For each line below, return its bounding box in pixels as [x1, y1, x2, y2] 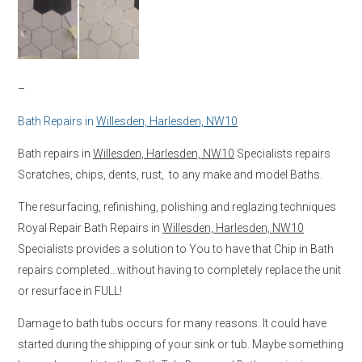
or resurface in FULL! [18, 284, 122, 297]
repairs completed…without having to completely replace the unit [18, 263, 341, 276]
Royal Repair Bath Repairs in [18, 221, 162, 234]
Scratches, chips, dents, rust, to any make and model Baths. [18, 167, 322, 181]
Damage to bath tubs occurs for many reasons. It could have [18, 316, 326, 330]
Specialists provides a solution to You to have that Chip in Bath [18, 242, 334, 255]
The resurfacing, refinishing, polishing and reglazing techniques [18, 200, 336, 213]
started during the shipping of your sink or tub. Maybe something [18, 337, 343, 351]
